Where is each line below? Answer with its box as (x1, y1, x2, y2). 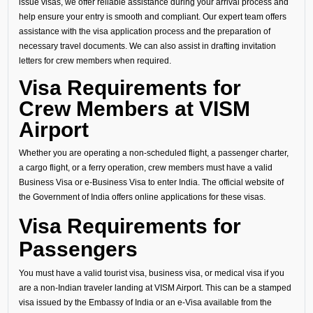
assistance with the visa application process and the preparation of (18, 26, 270, 36)
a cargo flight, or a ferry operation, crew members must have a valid (18, 163, 272, 173)
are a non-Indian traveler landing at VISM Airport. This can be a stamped (18, 283, 291, 293)
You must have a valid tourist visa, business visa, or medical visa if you (18, 268, 284, 278)
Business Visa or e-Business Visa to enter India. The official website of (18, 177, 284, 187)
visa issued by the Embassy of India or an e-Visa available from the (18, 298, 272, 307)
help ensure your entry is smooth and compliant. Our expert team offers (18, 11, 286, 21)
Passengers (18, 238, 138, 261)
